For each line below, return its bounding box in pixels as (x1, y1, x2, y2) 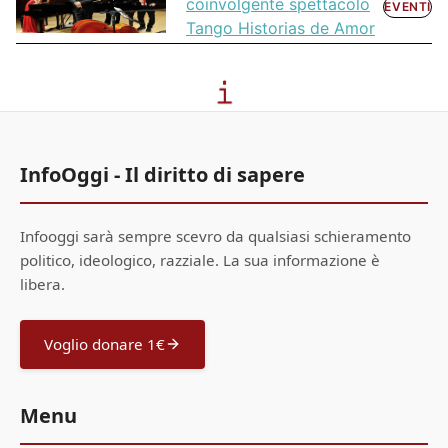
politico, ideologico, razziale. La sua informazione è (20, 249, 380, 270)
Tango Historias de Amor (186, 17, 375, 38)
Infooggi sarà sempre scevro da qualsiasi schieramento (20, 225, 411, 246)
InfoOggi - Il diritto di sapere (20, 160, 305, 188)
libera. (20, 273, 65, 294)
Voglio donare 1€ (44, 334, 165, 355)
